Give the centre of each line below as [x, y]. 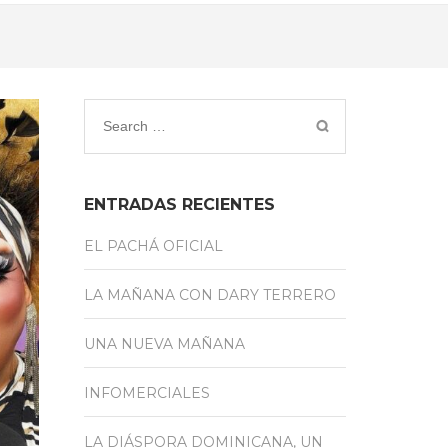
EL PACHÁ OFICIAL [153, 245]
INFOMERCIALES [146, 392]
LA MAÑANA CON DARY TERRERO [209, 294]
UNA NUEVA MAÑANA [164, 343]
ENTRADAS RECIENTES [179, 204]
